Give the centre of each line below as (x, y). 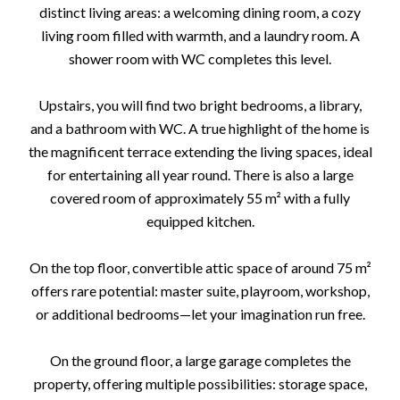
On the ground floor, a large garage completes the (200, 360)
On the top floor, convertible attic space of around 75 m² (200, 267)
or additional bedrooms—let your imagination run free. (200, 314)
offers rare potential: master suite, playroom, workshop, (200, 291)
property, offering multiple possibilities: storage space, (200, 383)
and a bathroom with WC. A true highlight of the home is (200, 128)
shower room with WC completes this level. (200, 58)
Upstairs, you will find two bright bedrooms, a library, (200, 105)
